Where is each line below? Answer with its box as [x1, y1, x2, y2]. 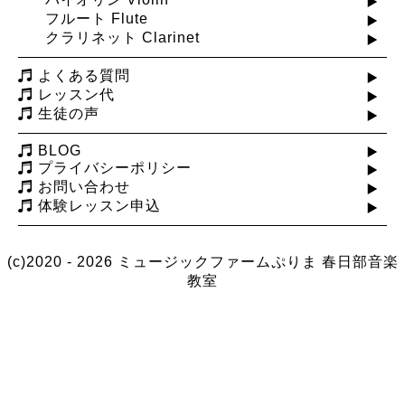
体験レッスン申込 [38, 198, 161, 214]
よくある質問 [38, 68, 130, 84]
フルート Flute [45, 11, 148, 27]
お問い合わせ [38, 179, 130, 195]
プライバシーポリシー [38, 160, 192, 176]
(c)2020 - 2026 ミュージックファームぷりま [6, 254, 322, 270]
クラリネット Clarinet [45, 30, 200, 46]
